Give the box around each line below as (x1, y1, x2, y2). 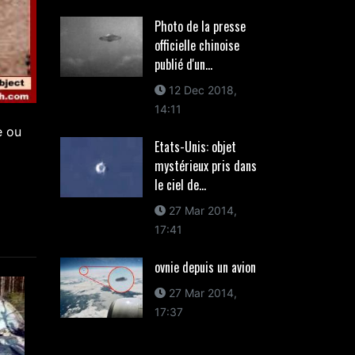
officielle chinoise (154, 36, 239, 55)
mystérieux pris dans (154, 156, 257, 175)
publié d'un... (154, 55, 212, 74)
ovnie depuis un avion (154, 258, 256, 277)
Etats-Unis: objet (154, 137, 236, 156)
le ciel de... (154, 175, 206, 194)
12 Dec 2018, (165, 83, 237, 97)
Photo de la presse (154, 17, 246, 36)
